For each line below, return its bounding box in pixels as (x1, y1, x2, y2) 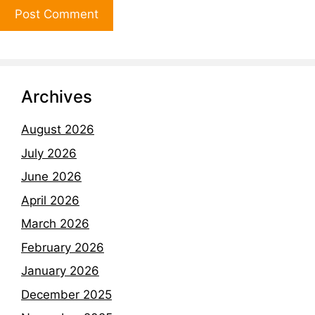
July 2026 (21, 146, 77, 160)
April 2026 (21, 193, 79, 207)
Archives (21, 86, 92, 108)
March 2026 (21, 217, 89, 231)
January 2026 (21, 264, 99, 278)
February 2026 (21, 240, 104, 255)
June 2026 (21, 169, 82, 184)
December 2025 (21, 287, 112, 302)
